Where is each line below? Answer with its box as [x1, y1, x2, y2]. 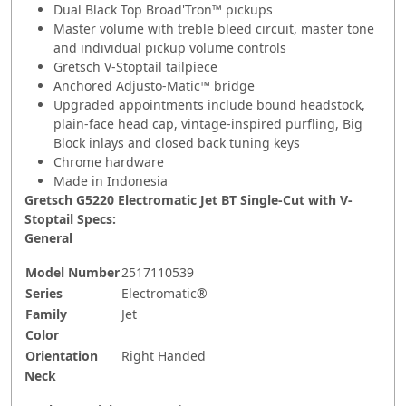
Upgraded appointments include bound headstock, [53, 96, 365, 114]
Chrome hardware [53, 153, 164, 171]
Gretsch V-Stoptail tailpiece [53, 58, 217, 76]
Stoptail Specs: [24, 210, 116, 228]
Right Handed [121, 347, 206, 365]
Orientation [25, 347, 98, 365]
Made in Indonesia [53, 172, 168, 190]
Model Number [25, 264, 120, 282]
